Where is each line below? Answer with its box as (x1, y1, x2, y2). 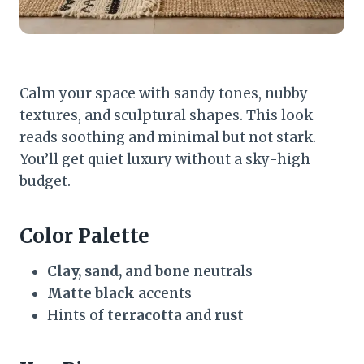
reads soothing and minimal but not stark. (19, 128, 316, 146)
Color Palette (19, 223, 149, 249)
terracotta (107, 305, 182, 324)
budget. (19, 171, 71, 190)
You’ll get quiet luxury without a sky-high (19, 149, 310, 168)
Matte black (47, 284, 135, 302)
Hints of (47, 305, 107, 324)
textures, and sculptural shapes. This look (19, 106, 313, 124)
